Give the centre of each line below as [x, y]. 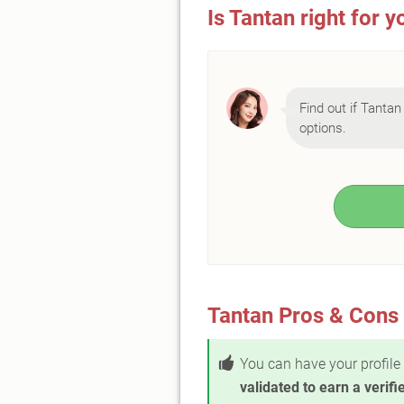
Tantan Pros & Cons [303, 315]
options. [323, 128]
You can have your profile [320, 363]
